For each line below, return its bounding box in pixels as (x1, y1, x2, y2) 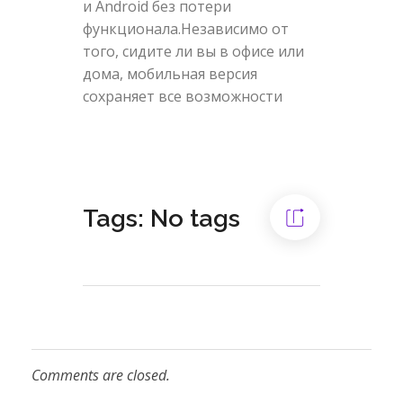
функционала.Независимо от (82, 19, 289, 40)
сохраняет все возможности (82, 86, 282, 107)
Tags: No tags (82, 204, 240, 233)
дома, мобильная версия (82, 64, 257, 85)
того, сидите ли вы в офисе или (82, 41, 304, 62)
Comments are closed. (31, 365, 170, 386)
